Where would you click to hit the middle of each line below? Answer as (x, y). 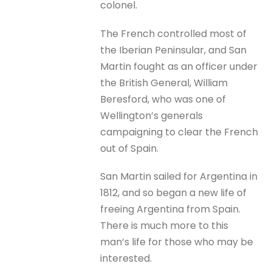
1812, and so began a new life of (174, 192)
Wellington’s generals (152, 115)
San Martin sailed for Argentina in (179, 176)
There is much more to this (165, 225)
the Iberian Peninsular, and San (174, 50)
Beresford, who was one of (163, 99)
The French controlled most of (174, 33)
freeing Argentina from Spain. (171, 209)
